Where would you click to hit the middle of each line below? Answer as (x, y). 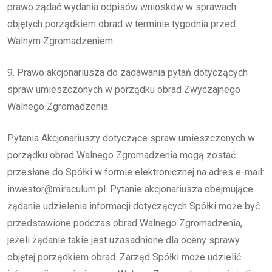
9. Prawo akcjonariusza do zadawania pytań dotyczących (127, 72)
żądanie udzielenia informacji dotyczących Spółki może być (134, 206)
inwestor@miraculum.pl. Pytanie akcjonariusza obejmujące (130, 189)
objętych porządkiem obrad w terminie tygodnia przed (121, 24)
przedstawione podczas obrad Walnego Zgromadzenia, (125, 223)
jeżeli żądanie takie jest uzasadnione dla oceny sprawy (124, 240)
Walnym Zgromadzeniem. (61, 41)
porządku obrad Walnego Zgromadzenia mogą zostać (121, 155)
